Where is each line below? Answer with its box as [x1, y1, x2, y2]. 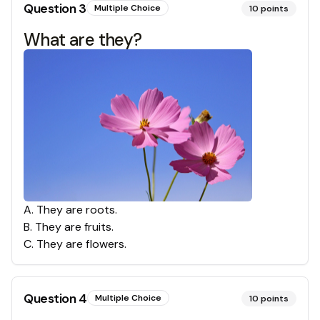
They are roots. [36, 202, 117, 217]
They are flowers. [36, 236, 126, 251]
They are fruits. [35, 219, 114, 234]
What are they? [24, 28, 142, 51]
